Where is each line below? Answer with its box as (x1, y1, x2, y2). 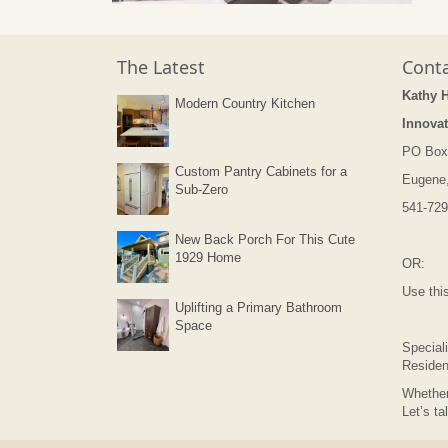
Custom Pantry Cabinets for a (175, 163, 347, 179)
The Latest (117, 54, 205, 79)
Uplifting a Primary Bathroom (175, 299, 342, 315)
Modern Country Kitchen (175, 95, 315, 111)
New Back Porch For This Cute (175, 231, 355, 247)
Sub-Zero (175, 181, 228, 197)
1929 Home (175, 249, 241, 265)
